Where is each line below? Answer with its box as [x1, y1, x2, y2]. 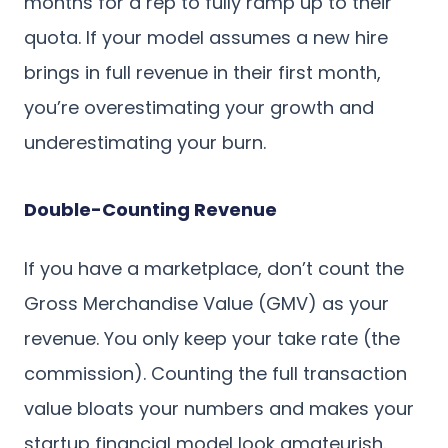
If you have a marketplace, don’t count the [24, 256, 404, 282]
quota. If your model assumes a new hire [24, 25, 388, 51]
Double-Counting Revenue [24, 197, 277, 223]
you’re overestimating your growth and [24, 95, 374, 121]
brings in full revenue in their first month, [24, 60, 381, 86]
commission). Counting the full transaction [24, 361, 407, 387]
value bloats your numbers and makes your [24, 396, 414, 422]
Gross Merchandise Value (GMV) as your [24, 291, 389, 317]
